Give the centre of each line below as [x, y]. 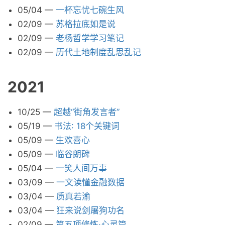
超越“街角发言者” [87, 112]
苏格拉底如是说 [86, 24]
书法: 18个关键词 [87, 126]
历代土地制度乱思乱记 [98, 52]
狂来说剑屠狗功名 [90, 210]
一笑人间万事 [81, 168]
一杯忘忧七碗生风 [90, 10]
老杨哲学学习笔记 [90, 38]
